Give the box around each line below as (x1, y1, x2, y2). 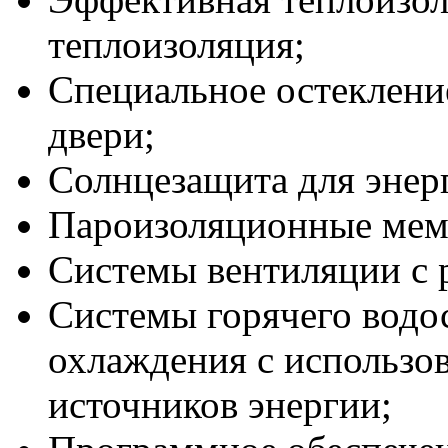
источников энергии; (48, 382, 392, 426)
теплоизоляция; (48, 22, 305, 66)
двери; (48, 112, 155, 156)
